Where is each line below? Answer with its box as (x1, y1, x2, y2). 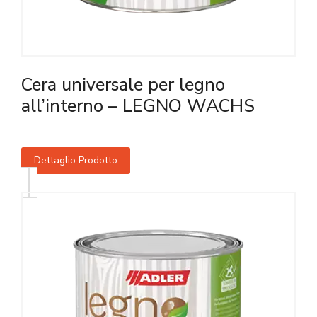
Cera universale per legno (21, 73, 225, 97)
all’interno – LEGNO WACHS (21, 94, 255, 118)
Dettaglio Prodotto (34, 154, 117, 167)
